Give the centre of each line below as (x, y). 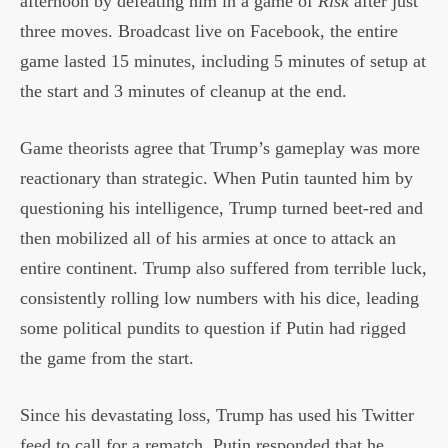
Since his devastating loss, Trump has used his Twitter (217, 414)
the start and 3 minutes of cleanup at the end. (183, 90)
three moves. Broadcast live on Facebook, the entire (209, 30)
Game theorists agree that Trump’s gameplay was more (220, 147)
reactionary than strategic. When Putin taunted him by (216, 177)
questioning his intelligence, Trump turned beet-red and (221, 207)
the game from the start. (107, 357)
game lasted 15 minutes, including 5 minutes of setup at (223, 60)
